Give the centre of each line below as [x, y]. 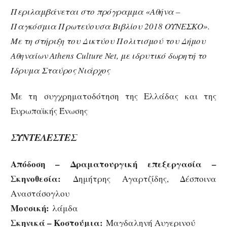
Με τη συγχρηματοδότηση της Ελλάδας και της [113, 96]
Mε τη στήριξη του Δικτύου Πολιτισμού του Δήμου [108, 41]
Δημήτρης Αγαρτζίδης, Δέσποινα [139, 178]
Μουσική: [31, 208]
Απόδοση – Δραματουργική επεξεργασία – [113, 164]
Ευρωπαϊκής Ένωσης [49, 111]
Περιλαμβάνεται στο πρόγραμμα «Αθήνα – [96, 12]
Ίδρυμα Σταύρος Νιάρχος [60, 70]
